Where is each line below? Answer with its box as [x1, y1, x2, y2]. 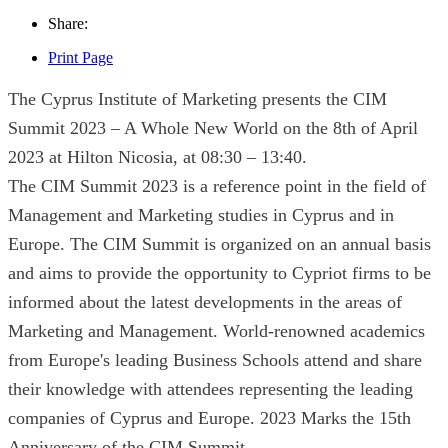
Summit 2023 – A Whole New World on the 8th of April [8, 117, 418, 138]
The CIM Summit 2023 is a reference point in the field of [8, 175, 426, 196]
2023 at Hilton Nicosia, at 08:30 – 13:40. [8, 146, 307, 167]
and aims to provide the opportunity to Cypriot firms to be [8, 262, 431, 283]
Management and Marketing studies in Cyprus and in [8, 204, 394, 225]
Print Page [48, 48, 113, 66]
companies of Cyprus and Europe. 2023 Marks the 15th [8, 407, 411, 428]
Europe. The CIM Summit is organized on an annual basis [8, 233, 431, 254]
